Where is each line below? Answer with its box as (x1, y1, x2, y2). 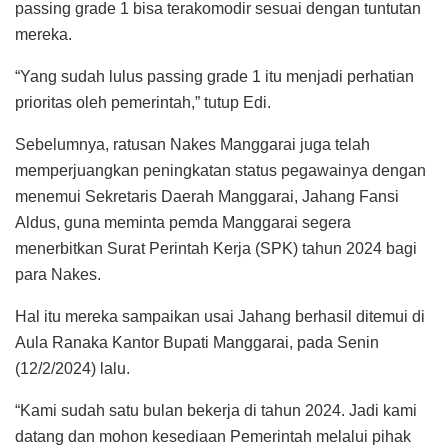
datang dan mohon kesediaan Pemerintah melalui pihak (15, 427, 411, 445)
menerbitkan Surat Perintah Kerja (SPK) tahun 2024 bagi (15, 239, 417, 257)
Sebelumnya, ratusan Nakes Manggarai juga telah (15, 135, 370, 153)
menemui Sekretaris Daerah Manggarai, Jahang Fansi (15, 187, 399, 205)
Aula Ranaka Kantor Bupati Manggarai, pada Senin (15, 333, 379, 351)
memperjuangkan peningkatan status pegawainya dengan (15, 161, 426, 179)
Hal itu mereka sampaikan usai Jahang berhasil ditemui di (15, 307, 425, 325)
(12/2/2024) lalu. (15, 359, 130, 377)
